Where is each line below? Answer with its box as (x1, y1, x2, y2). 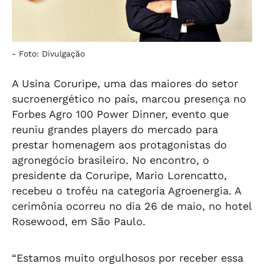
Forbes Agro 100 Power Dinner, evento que (12, 108, 229, 120)
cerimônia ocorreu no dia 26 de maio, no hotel (12, 200, 252, 212)
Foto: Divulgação (19, 49, 85, 58)
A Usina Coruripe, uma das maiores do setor (12, 77, 238, 90)
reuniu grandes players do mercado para (12, 123, 218, 136)
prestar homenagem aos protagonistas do (12, 138, 227, 151)
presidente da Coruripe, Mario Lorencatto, (12, 169, 227, 181)
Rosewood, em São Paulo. (12, 215, 146, 227)
